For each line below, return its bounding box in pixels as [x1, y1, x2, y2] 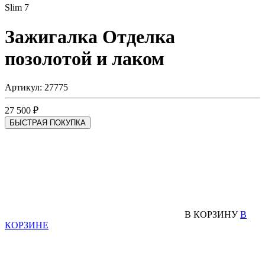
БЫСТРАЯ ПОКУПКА [9, 118, 86, 128]
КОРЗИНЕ [5, 220, 49, 231]
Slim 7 [5, 2, 29, 13]
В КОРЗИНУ [185, 209, 238, 220]
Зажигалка [5, 25, 98, 47]
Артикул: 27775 [5, 82, 68, 93]
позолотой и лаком [5, 47, 164, 69]
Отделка [102, 25, 175, 47]
